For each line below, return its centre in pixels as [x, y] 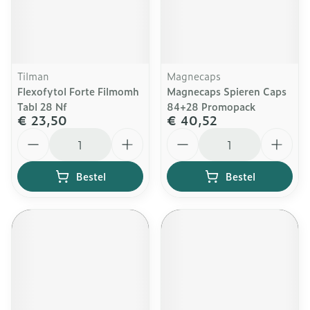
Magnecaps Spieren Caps [227, 91]
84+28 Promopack [211, 106]
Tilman [33, 76]
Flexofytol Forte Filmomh [78, 91]
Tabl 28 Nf [42, 106]
